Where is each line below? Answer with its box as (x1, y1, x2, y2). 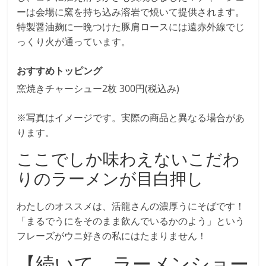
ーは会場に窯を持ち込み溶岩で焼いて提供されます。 (17, 5, 245, 18)
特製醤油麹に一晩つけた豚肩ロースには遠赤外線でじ (17, 20, 245, 33)
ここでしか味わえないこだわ (17, 147, 240, 170)
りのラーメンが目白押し (17, 166, 204, 189)
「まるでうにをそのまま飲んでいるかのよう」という (17, 214, 245, 227)
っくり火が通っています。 (17, 34, 131, 48)
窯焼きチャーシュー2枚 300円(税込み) (17, 81, 180, 95)
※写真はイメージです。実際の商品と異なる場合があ (17, 110, 245, 124)
